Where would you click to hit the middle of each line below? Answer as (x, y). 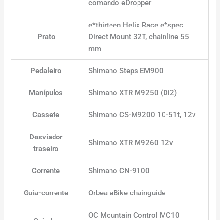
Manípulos (46, 93)
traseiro (46, 149)
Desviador (46, 137)
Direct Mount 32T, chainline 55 (139, 37)
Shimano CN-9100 (119, 171)
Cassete (46, 115)
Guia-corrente (46, 193)
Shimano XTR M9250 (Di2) (133, 93)
